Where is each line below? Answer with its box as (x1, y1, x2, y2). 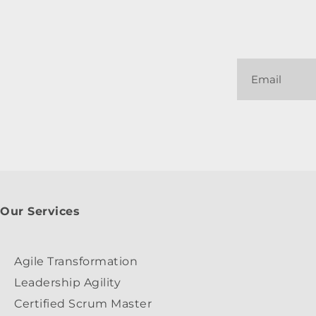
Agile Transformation (14, 255, 138, 268)
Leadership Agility (14, 276, 121, 289)
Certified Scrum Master (14, 297, 152, 310)
